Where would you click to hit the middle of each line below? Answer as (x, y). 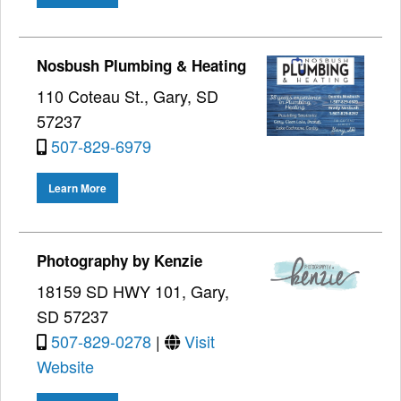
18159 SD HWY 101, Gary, (133, 291)
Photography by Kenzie (119, 261)
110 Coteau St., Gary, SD (128, 95)
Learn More (77, 188)
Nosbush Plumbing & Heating (141, 65)
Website (65, 367)
